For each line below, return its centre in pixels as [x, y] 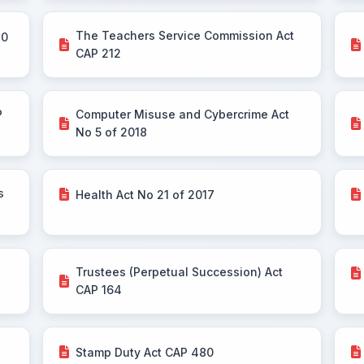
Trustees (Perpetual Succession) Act [180, 272]
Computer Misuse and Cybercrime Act [183, 114]
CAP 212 [99, 53]
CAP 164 [99, 290]
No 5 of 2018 [112, 132]
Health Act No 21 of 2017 [145, 194]
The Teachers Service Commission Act [185, 35]
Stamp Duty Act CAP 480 [145, 352]
